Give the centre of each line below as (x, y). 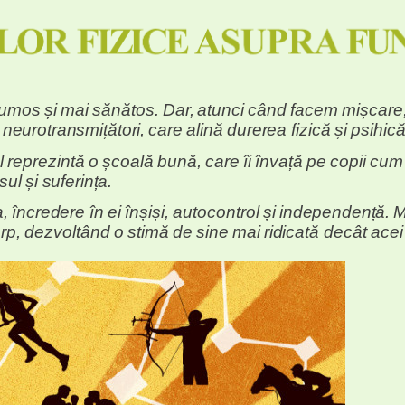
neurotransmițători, (74, 130)
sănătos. (125, 110)
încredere (51, 212)
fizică (311, 130)
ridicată (293, 232)
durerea (259, 130)
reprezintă (47, 162)
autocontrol (216, 212)
